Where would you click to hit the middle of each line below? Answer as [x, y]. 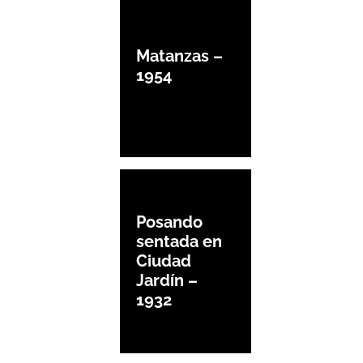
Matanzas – [179, 56]
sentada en [179, 242]
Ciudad [164, 261]
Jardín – [167, 281]
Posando [169, 222]
